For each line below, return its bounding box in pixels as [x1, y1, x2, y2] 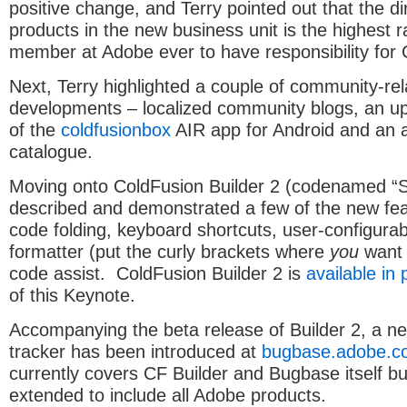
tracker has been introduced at [9, 341, 262, 362]
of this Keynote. [9, 284, 135, 305]
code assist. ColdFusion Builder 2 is [9, 263, 306, 283]
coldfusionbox [61, 119, 171, 140]
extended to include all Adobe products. [9, 384, 326, 405]
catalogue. [9, 141, 93, 162]
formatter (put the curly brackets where [9, 241, 330, 262]
